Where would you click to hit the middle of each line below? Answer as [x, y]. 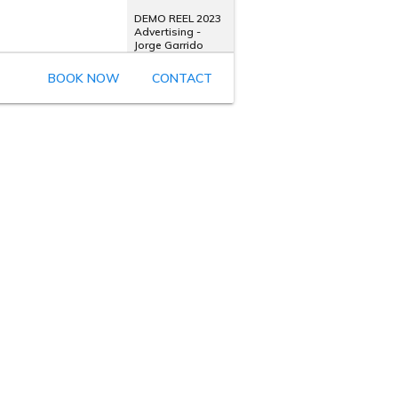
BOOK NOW [84, 78]
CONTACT [182, 78]
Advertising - [167, 31]
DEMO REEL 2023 [177, 18]
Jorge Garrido [168, 44]
